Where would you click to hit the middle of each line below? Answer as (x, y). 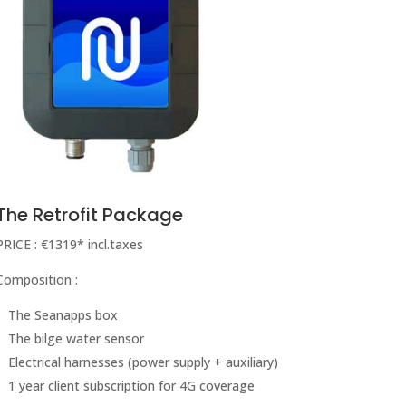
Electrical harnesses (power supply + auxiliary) (143, 362)
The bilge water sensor (76, 338)
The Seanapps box (63, 314)
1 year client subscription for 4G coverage (131, 385)
